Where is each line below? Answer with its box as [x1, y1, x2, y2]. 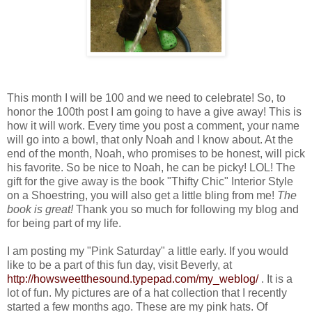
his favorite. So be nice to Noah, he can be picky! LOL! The [7, 161, 295, 173]
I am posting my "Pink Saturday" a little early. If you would [7, 244, 288, 257]
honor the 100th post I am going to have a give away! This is [7, 105, 302, 118]
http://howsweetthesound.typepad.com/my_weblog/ [7, 272, 258, 285]
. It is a [258, 272, 292, 285]
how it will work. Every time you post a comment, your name [7, 119, 299, 132]
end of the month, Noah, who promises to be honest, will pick [7, 147, 305, 159]
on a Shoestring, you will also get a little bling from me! [7, 189, 277, 201]
